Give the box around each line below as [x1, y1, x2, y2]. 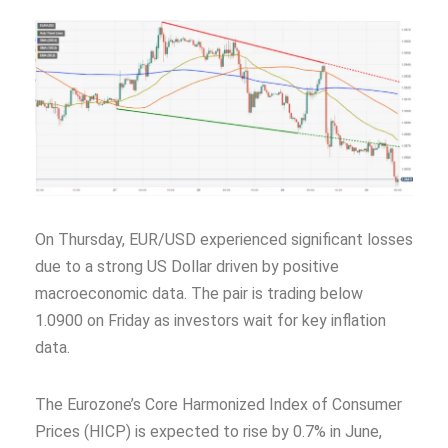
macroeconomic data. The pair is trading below [35, 284, 363, 304]
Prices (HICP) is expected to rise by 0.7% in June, [35, 422, 382, 442]
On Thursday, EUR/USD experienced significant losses [35, 230, 413, 250]
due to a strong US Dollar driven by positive [35, 257, 339, 277]
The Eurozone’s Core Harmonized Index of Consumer [35, 395, 402, 415]
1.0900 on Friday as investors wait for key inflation [35, 311, 386, 331]
